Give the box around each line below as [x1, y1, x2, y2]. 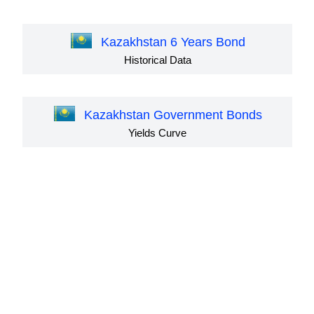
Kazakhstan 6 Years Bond [100, 35, 245, 50]
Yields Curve [128, 127, 186, 139]
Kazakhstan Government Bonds [83, 108, 262, 123]
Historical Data [123, 54, 191, 67]
